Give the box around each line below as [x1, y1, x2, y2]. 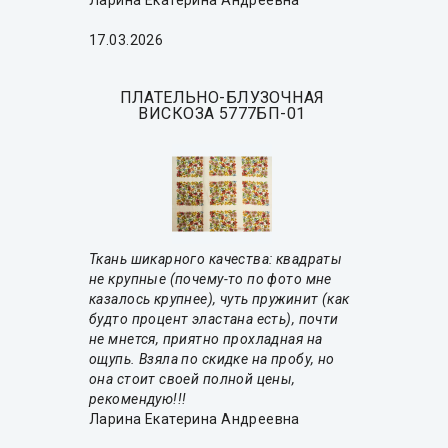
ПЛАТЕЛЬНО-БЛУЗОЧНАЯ [119, 88, 325, 108]
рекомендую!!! [89, 391, 187, 408]
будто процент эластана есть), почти [89, 311, 339, 328]
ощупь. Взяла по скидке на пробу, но [89, 351, 335, 368]
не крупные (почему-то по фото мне [89, 271, 332, 288]
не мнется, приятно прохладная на [89, 331, 323, 348]
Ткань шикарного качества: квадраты [89, 251, 343, 268]
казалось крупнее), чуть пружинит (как [89, 291, 350, 308]
